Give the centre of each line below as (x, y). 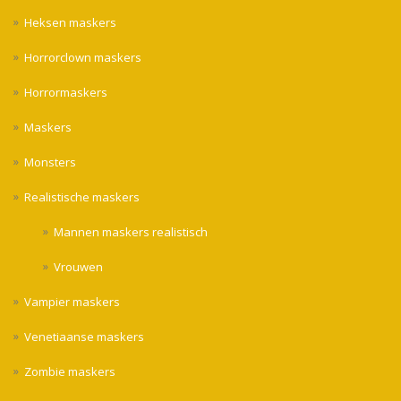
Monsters (50, 162)
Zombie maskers (70, 372)
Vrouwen (79, 266)
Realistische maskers (82, 196)
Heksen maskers (70, 22)
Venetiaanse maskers (84, 337)
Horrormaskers (66, 92)
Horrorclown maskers (83, 57)
